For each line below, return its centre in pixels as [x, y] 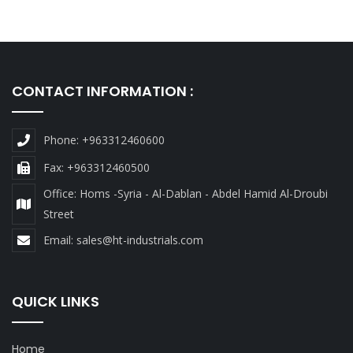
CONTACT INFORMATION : [102, 91]
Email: [60, 240]
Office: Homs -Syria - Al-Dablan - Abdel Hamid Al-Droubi [186, 193]
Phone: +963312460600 [104, 140]
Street [59, 214]
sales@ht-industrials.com [140, 240]
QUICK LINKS [56, 301]
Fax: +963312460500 [97, 167]
